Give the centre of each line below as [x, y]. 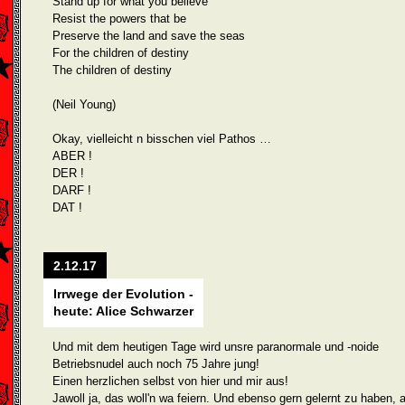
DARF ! [72, 190]
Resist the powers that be [119, 19]
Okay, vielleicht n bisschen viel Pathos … [162, 139]
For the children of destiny [121, 53]
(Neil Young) [84, 104]
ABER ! [72, 156]
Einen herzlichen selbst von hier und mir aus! [170, 381]
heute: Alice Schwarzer [123, 311]
